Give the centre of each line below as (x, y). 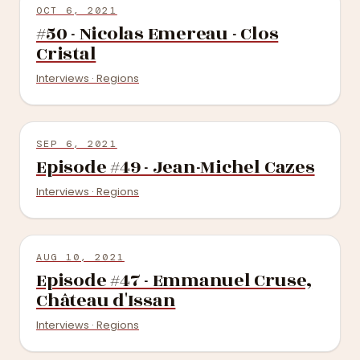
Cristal (66, 54)
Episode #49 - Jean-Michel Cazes (176, 167)
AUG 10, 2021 (80, 257)
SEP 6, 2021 (77, 144)
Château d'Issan (106, 301)
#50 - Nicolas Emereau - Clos (157, 34)
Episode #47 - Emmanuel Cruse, (174, 280)
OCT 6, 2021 (77, 10)
